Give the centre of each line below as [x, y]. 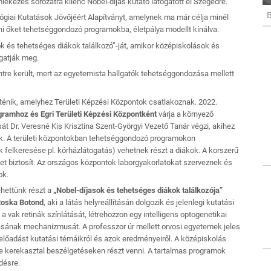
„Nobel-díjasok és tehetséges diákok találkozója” [138, 191]
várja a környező [186, 114]
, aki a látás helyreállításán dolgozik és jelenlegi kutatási [139, 203]
